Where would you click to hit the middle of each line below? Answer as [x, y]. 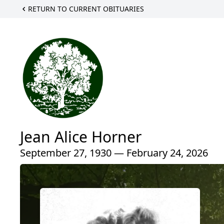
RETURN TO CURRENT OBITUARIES [86, 9]
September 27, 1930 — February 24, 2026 [114, 153]
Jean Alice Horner [81, 137]
